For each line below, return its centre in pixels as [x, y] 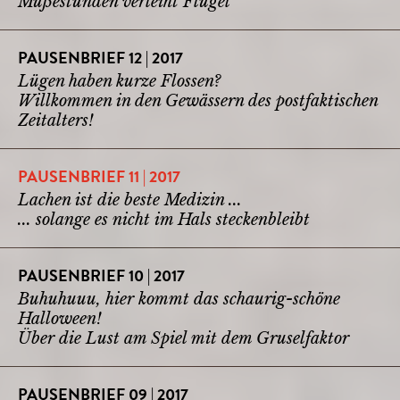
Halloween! [60, 318]
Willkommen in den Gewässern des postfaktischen [198, 100]
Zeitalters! [56, 120]
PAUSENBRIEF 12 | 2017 [100, 59]
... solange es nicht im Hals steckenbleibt [164, 219]
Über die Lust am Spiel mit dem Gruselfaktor [183, 338]
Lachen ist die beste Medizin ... [130, 200]
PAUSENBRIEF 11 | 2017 [99, 178]
